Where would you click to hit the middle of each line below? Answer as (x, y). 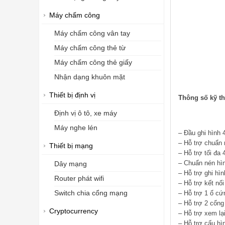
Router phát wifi (79, 179)
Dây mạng (71, 164)
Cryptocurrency (74, 211)
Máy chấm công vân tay (92, 33)
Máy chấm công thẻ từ (90, 48)
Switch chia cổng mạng (91, 193)
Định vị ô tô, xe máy (86, 113)
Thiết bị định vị (72, 95)
